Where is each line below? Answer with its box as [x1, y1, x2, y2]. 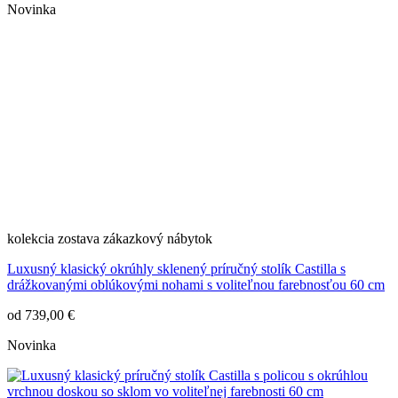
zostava [58, 231, 99, 247]
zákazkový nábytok [103, 231, 212, 247]
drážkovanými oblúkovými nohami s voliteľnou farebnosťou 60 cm [7, 277, 385, 293]
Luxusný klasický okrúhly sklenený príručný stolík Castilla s [7, 261, 346, 277]
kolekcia [7, 231, 54, 247]
